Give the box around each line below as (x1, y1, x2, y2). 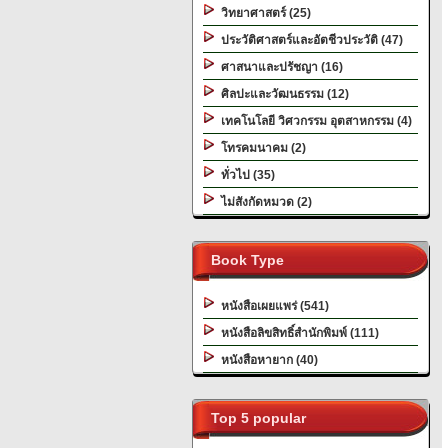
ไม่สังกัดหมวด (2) (215, 195, 312, 209)
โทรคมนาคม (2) (215, 141, 306, 155)
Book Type (203, 252, 284, 268)
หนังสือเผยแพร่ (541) (215, 299, 329, 313)
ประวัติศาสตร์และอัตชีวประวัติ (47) (215, 33, 403, 47)
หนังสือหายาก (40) (215, 353, 318, 367)
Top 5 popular (203, 410, 306, 426)
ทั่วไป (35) (215, 168, 275, 182)
